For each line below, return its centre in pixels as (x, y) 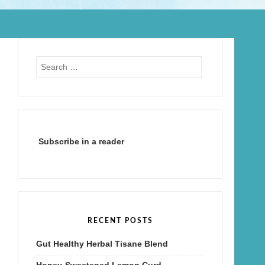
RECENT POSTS (120, 221)
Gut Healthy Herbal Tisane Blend (102, 244)
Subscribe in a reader (81, 142)
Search (49, 62)
